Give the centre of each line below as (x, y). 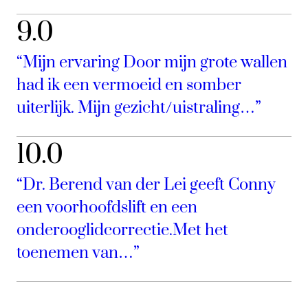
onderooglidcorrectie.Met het (122, 230)
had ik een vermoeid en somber (129, 85)
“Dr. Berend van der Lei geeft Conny (146, 185)
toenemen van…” (78, 253)
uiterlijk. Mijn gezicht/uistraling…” (139, 108)
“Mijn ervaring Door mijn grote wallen (152, 62)
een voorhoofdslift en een (107, 207)
